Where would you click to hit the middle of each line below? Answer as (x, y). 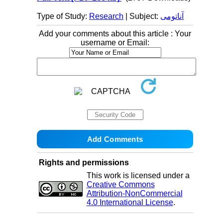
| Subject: (142, 16)
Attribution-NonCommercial (134, 193)
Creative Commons (120, 184)
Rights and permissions (84, 163)
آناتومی (172, 16)
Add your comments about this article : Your (115, 34)
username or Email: (115, 43)
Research (107, 16)
